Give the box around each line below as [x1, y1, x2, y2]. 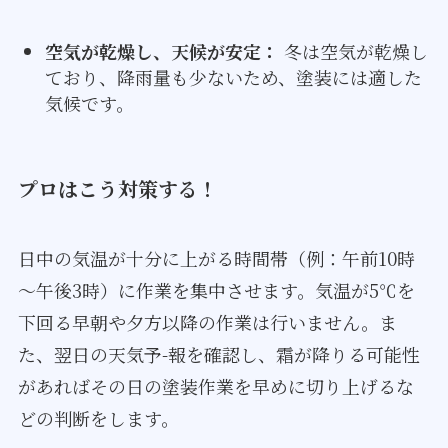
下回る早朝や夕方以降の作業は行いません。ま [17, 308, 397, 335]
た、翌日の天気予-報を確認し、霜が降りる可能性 [17, 340, 420, 367]
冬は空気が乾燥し [278, 38, 428, 65]
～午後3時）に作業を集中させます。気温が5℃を [17, 276, 415, 303]
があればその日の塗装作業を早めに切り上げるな [17, 372, 414, 399]
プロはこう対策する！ [17, 174, 218, 204]
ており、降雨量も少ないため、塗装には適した [44, 64, 422, 91]
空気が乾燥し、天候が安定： [44, 38, 279, 65]
